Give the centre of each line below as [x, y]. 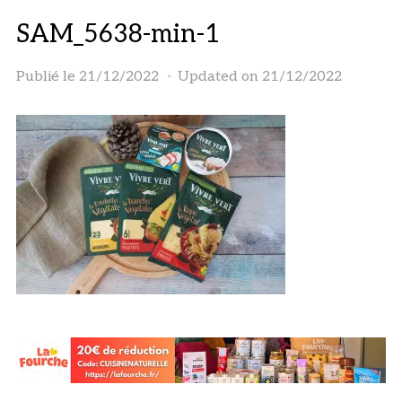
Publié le [47, 76]
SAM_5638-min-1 [118, 34]
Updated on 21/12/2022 [259, 76]
